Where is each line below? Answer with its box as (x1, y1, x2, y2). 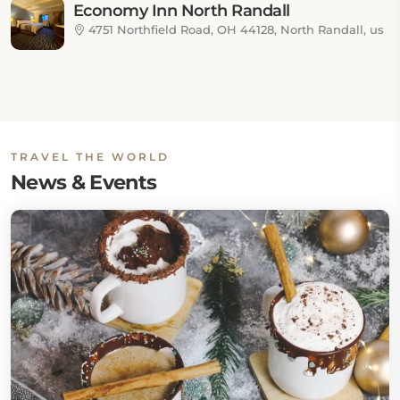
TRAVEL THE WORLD (11, 150, 170, 163)
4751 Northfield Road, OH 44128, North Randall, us (85, 22, 384, 37)
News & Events (11, 170, 157, 195)
